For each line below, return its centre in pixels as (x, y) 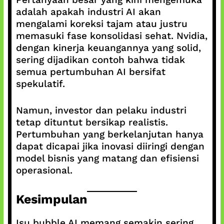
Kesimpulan (51, 199)
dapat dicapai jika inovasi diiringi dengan (110, 146)
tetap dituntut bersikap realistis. (92, 122)
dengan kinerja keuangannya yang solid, (108, 48)
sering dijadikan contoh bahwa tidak (100, 60)
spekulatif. (40, 84)
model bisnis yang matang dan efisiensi (107, 158)
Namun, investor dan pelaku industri (101, 110)
